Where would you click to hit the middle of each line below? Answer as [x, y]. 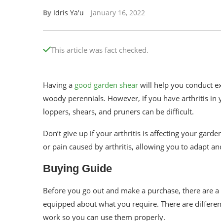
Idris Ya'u [69, 12]
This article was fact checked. [100, 50]
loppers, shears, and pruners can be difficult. [118, 111]
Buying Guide [77, 168]
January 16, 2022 [118, 12]
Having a [59, 85]
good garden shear [106, 85]
